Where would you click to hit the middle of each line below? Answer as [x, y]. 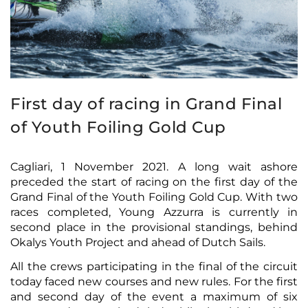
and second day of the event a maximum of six [154, 296]
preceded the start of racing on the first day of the [154, 181]
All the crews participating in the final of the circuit [154, 266]
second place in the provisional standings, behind [154, 227]
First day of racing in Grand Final [146, 103]
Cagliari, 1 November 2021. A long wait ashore [154, 166]
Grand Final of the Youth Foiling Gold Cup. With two [154, 197]
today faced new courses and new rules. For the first [154, 281]
